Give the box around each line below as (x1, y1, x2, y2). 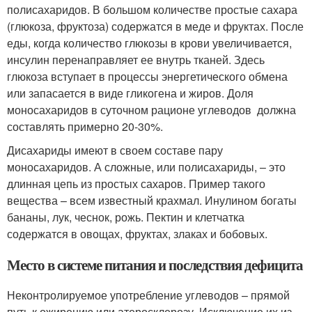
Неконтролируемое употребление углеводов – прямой (7, 286, 290, 303)
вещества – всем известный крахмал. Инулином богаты (7, 192, 297, 208)
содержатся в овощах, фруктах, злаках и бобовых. (7, 225, 267, 242)
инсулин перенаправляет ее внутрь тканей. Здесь (7, 51, 265, 68)
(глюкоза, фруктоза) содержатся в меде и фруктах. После (7, 17, 304, 34)
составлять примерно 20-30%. (7, 118, 166, 134)
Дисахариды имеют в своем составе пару (7, 141, 223, 158)
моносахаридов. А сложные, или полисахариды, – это (7, 158, 286, 175)
